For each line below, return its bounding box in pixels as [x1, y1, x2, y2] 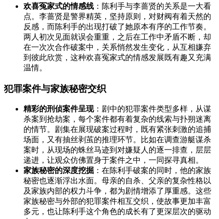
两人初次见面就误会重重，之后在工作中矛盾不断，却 [23, 32, 211, 41]
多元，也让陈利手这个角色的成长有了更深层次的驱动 [23, 207, 211, 216]
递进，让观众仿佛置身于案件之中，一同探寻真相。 [23, 156, 203, 165]
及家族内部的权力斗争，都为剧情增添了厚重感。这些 [23, 187, 211, 196]
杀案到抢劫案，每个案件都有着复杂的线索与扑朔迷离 [23, 115, 211, 124]
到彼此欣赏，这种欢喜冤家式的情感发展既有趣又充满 [23, 53, 211, 62]
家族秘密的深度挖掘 [23, 166, 94, 175]
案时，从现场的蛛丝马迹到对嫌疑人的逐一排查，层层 [23, 146, 211, 154]
